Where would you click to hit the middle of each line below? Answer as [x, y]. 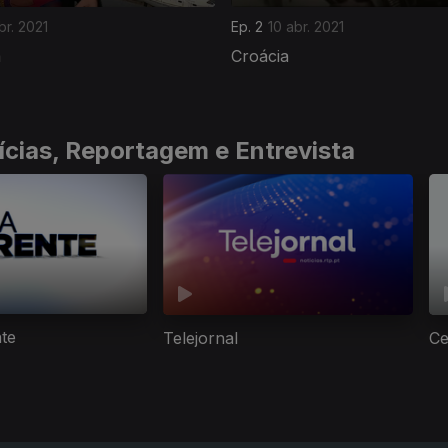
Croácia [260, 55]
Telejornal [200, 338]
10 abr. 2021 [306, 26]
